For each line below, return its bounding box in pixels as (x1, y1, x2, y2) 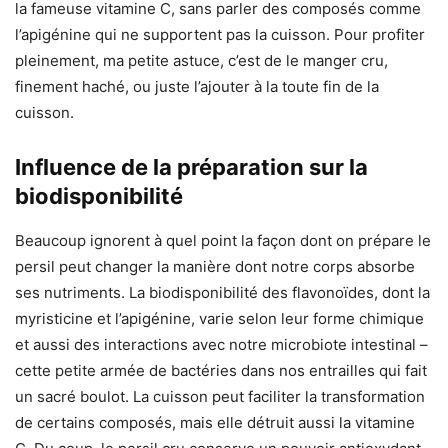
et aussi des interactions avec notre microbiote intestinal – (15, 335, 428, 355)
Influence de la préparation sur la (15, 154, 368, 181)
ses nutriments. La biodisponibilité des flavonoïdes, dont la (15, 283, 430, 303)
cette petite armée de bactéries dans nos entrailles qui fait (15, 361, 427, 381)
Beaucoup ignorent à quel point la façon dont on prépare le (15, 231, 431, 251)
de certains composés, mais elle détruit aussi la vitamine (15, 413, 415, 433)
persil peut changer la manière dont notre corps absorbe (15, 257, 415, 277)
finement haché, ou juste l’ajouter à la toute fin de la (15, 77, 379, 97)
